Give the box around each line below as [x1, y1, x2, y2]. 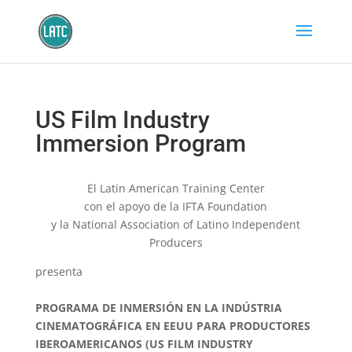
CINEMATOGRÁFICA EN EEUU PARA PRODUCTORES [35, 318, 310, 333]
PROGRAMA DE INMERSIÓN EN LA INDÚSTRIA [35, 300, 282, 315]
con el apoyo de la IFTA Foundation [84, 199, 268, 214]
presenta [35, 264, 82, 279]
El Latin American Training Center [86, 181, 265, 196]
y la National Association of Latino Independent [51, 217, 301, 232]
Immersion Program [35, 130, 246, 157]
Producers [148, 235, 203, 250]
